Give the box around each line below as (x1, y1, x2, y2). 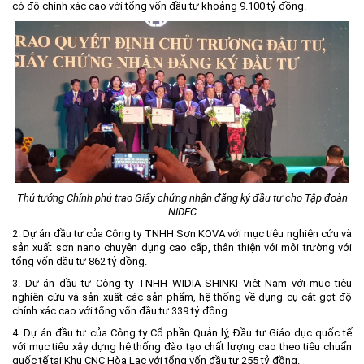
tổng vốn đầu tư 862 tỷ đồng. (12, 254, 147, 267)
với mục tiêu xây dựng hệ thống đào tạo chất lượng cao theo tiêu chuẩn (12, 340, 352, 353)
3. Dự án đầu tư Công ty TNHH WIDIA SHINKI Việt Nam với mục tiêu (12, 276, 352, 289)
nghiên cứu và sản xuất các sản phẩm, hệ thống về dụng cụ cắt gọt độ (12, 290, 352, 303)
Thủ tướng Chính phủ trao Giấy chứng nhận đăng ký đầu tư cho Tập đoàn (16, 191, 348, 204)
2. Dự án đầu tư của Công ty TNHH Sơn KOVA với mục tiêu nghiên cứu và (12, 227, 352, 240)
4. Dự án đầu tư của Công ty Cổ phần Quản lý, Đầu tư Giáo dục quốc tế (12, 326, 352, 339)
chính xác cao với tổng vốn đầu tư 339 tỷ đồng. (12, 304, 230, 317)
